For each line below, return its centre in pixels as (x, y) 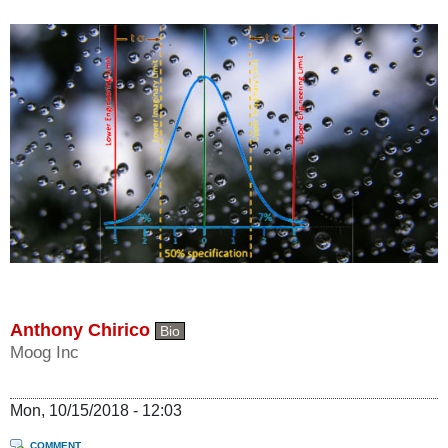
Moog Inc (44, 352)
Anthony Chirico (80, 329)
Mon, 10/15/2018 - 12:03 (96, 410)
